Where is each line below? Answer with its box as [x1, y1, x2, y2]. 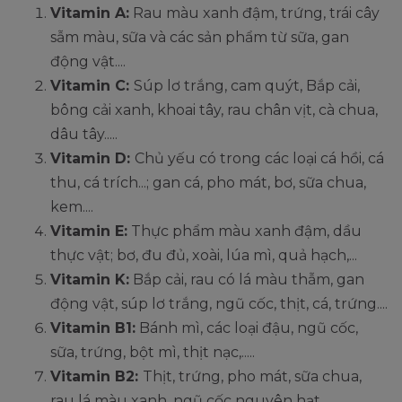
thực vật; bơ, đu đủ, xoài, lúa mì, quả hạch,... [50, 246, 357, 264]
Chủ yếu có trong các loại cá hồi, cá [135, 149, 384, 167]
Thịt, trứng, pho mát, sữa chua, [143, 367, 362, 385]
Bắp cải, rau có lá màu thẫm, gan [129, 270, 364, 288]
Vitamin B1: [50, 319, 135, 336]
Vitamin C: [50, 76, 134, 94]
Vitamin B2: [50, 367, 143, 385]
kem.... [50, 197, 93, 215]
